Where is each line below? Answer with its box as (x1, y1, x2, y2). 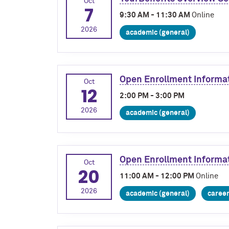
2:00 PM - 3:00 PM (120, 91, 185, 100)
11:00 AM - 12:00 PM (120, 172, 196, 180)
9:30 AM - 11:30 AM (120, 11, 192, 19)
